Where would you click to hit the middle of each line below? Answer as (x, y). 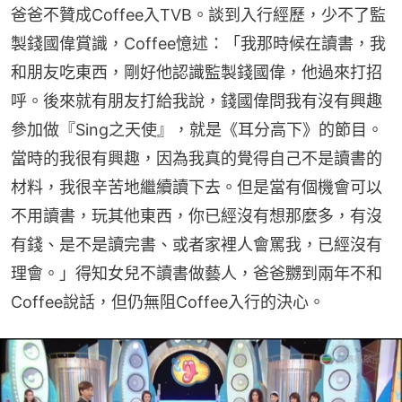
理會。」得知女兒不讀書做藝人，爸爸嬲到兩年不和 (197, 274)
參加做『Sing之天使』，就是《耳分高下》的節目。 (197, 130)
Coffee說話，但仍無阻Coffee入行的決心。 (168, 302)
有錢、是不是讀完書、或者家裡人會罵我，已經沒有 (197, 245)
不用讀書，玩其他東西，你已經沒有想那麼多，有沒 (197, 216)
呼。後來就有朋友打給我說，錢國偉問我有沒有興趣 (197, 101)
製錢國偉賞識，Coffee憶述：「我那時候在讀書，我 (198, 44)
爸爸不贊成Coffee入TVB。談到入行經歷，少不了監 (198, 15)
